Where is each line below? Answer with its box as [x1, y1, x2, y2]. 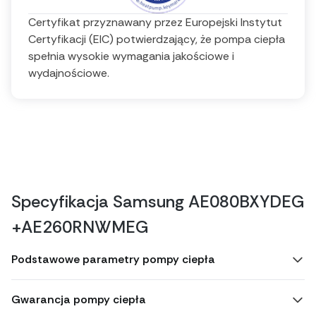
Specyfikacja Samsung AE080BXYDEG [11, 190, 304, 212]
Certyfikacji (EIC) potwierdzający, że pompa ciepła [28, 32, 285, 47]
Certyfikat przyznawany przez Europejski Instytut [28, 15, 282, 30]
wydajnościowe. [28, 66, 109, 80]
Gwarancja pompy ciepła [11, 292, 146, 307]
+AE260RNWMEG [11, 216, 148, 238]
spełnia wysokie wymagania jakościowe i [28, 49, 234, 63]
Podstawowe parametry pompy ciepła [11, 252, 215, 267]
